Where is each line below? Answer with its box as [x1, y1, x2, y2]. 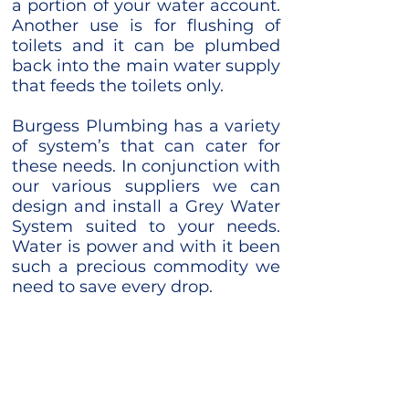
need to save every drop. [12, 277, 213, 297]
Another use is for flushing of [12, 16, 280, 36]
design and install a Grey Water [12, 196, 280, 216]
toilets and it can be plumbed [12, 36, 280, 56]
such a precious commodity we [12, 257, 280, 277]
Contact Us [95, 331, 194, 351]
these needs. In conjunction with [12, 156, 280, 176]
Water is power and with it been [12, 236, 280, 257]
